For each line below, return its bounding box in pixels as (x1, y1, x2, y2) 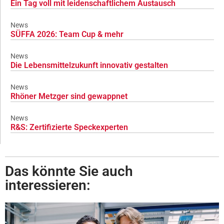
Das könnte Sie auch (5, 163, 133, 179)
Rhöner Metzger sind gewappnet (10, 91, 127, 101)
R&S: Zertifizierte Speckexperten (10, 122, 128, 132)
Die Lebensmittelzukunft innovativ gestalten (10, 60, 168, 70)
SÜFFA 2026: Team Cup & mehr (10, 29, 123, 39)
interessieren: (5, 177, 90, 193)
